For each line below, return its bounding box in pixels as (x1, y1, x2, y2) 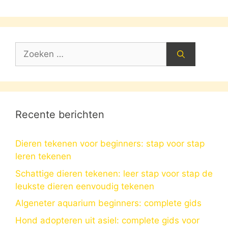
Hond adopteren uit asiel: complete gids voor (15, 215, 199, 225)
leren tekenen (15, 151, 71, 162)
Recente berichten (15, 108, 104, 121)
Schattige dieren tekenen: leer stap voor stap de (15, 168, 213, 179)
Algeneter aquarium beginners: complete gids (15, 198, 202, 209)
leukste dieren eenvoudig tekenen (15, 181, 154, 191)
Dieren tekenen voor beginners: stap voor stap (15, 138, 205, 149)
